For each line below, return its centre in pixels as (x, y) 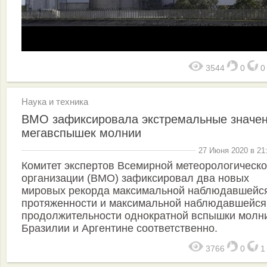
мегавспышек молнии (81, 133)
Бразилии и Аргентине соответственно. (119, 228)
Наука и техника (55, 102)
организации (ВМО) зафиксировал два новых (135, 178)
